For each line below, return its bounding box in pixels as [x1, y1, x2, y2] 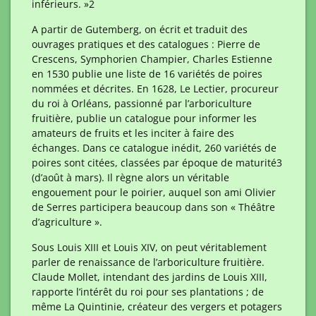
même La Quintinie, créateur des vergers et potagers [32, 300, 282, 313]
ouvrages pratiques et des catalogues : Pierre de [32, 37, 260, 51]
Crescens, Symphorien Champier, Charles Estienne [32, 52, 272, 66]
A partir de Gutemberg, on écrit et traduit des [32, 23, 248, 36]
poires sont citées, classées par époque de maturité [32, 156, 276, 169]
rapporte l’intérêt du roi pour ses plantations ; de [32, 285, 264, 298]
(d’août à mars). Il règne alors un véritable [32, 171, 229, 184]
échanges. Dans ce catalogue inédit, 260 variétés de [32, 141, 276, 154]
